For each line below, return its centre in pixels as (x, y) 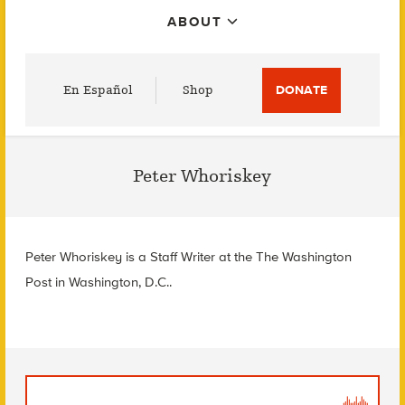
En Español (99, 90)
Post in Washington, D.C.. (98, 282)
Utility (41, 66)
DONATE (302, 90)
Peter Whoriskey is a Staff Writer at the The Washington (188, 257)
